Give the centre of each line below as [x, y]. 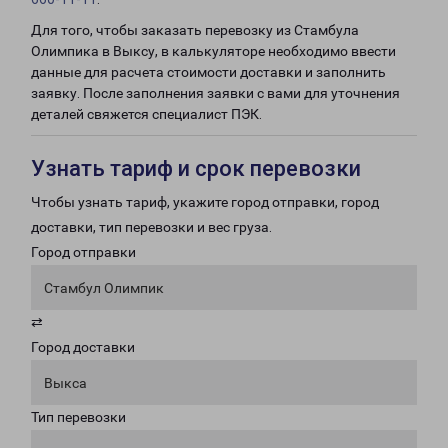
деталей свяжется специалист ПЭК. [146, 114]
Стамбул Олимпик [104, 288]
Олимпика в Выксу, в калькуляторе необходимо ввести [213, 51]
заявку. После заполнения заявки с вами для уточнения [215, 93]
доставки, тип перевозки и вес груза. [151, 227]
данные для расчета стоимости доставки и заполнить [208, 72]
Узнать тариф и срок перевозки [196, 168]
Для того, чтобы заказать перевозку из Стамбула [195, 30]
